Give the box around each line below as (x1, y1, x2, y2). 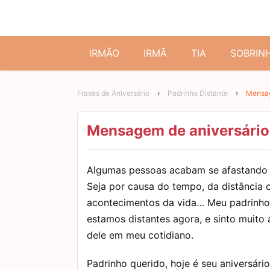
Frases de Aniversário (77, 88, 149, 98)
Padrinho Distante (168, 88, 228, 98)
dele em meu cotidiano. (87, 228, 193, 241)
